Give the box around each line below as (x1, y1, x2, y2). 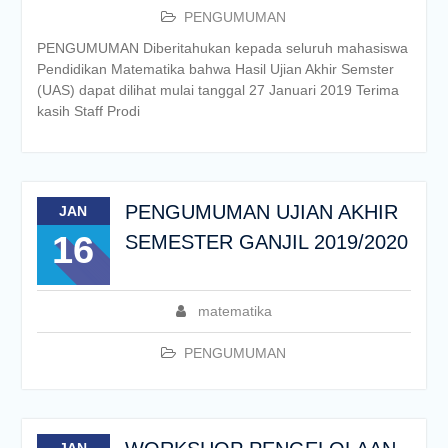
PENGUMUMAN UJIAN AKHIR (124, 201, 398, 223)
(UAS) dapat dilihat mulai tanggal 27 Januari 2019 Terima (36, 82, 399, 98)
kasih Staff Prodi (36, 103, 140, 119)
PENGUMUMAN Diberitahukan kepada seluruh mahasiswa (36, 40, 408, 56)
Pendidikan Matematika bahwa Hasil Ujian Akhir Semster (36, 61, 394, 77)
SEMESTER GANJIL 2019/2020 (124, 231, 408, 253)
